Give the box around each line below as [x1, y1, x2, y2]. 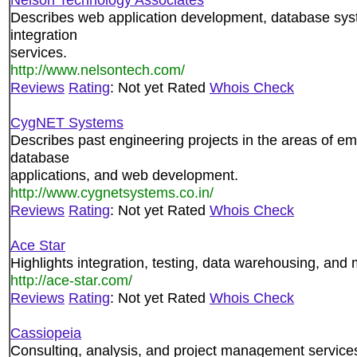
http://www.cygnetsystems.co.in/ [10, 184, 214, 201]
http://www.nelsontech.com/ [10, 61, 185, 78]
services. [10, 44, 67, 61]
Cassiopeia [10, 324, 81, 341]
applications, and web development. [10, 167, 238, 183]
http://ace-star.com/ [10, 272, 132, 288]
